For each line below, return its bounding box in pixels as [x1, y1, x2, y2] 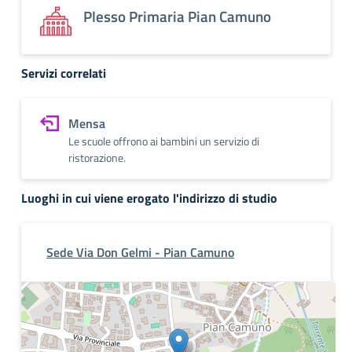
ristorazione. [68, 149, 126, 166]
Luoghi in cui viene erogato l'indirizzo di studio [21, 189, 277, 207]
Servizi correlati [21, 64, 106, 82]
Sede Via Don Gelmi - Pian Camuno [46, 243, 234, 262]
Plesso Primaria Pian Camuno [83, 5, 271, 27]
